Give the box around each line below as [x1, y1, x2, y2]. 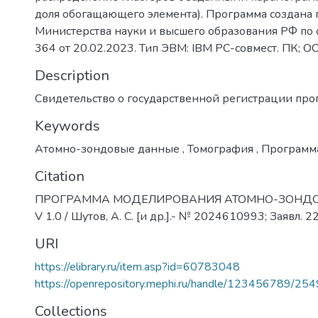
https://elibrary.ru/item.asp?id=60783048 [35, 259, 240, 275]
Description [35, 66, 109, 86]
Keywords [35, 116, 100, 136]
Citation [35, 167, 84, 187]
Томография [185, 141, 256, 158]
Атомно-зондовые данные [35, 141, 182, 158]
